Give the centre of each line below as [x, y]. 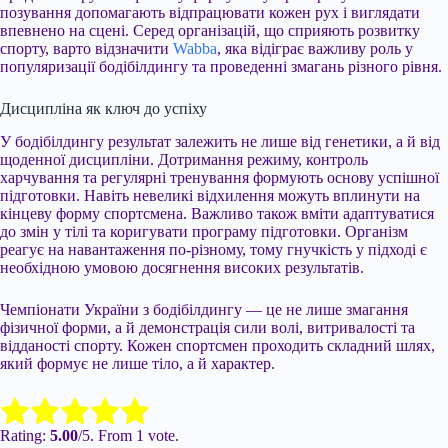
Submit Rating [206, 411]
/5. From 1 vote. [128, 435]
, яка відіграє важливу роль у [315, 48]
